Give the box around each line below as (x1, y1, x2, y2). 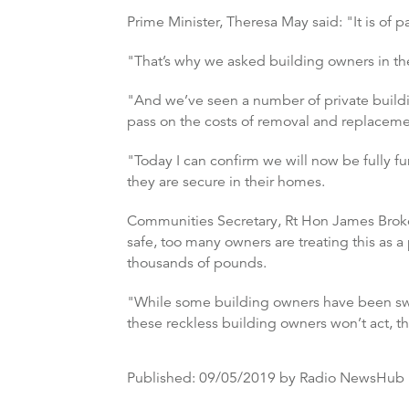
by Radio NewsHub (276, 369, 404, 388)
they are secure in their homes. (127, 173, 325, 192)
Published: (127, 369, 199, 388)
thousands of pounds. (127, 254, 267, 273)
